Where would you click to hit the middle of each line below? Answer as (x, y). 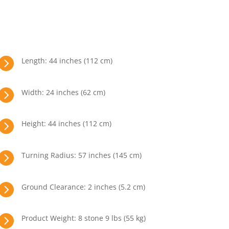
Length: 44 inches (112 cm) (67, 61)
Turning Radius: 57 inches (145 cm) (82, 155)
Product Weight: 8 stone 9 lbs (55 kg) (84, 218)
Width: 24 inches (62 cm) (64, 92)
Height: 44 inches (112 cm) (67, 124)
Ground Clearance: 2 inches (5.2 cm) (84, 187)
